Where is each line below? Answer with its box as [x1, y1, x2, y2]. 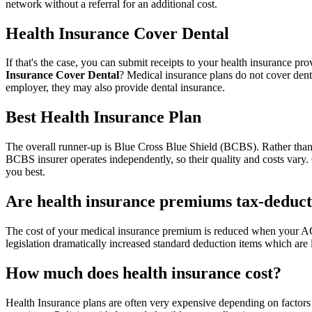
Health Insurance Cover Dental [6, 24, 229, 42]
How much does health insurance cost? [6, 263, 281, 282]
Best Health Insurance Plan [6, 108, 201, 127]
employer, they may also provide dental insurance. [6, 81, 225, 94]
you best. [6, 166, 45, 178]
